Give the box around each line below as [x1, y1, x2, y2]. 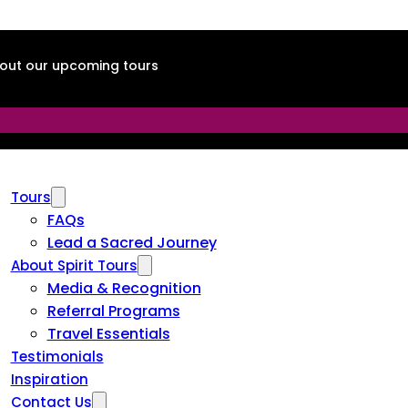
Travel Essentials [46, 323, 170, 344]
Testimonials [10, 347, 104, 366]
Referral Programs [46, 301, 180, 321]
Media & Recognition [46, 278, 201, 299]
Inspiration [10, 370, 88, 389]
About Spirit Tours [10, 256, 138, 275]
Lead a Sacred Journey [46, 232, 217, 253]
